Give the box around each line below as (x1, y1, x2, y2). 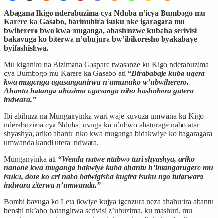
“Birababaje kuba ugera (127, 69, 205, 77)
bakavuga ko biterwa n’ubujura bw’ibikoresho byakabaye (4, 35, 197, 43)
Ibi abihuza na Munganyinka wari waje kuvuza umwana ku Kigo (4, 111, 204, 120)
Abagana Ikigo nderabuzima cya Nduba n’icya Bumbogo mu (4, 8, 205, 17)
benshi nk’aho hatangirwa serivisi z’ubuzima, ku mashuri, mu (4, 206, 192, 215)
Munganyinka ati (4, 154, 58, 163)
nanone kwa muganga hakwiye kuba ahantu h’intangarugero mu (4, 163, 213, 172)
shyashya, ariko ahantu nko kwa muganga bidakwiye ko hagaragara (4, 129, 212, 138)
